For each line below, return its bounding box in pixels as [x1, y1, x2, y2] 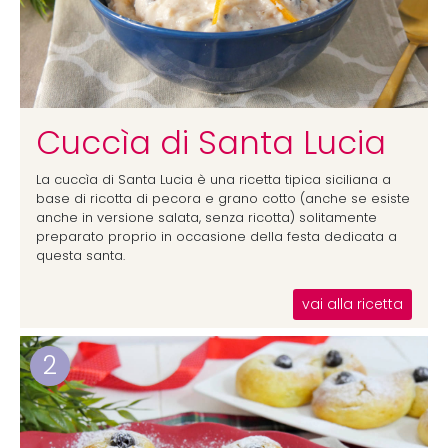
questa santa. [36, 248, 125, 263]
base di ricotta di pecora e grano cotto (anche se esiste [36, 191, 410, 206]
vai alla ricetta [302, 296, 403, 313]
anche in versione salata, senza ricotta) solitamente [36, 210, 377, 225]
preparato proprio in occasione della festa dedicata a [36, 229, 397, 244]
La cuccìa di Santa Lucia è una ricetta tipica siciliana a [36, 172, 391, 187]
